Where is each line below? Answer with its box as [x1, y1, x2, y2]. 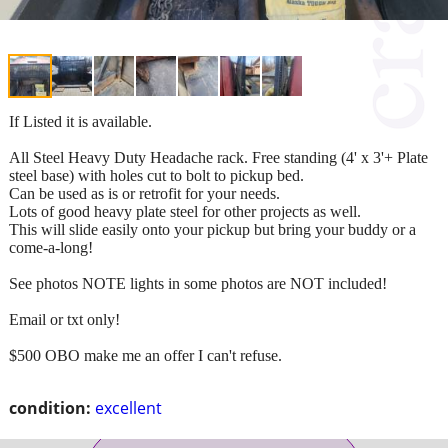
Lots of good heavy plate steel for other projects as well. [9, 202, 361, 220]
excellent [95, 396, 162, 419]
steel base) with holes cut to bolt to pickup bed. [9, 166, 304, 184]
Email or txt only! [9, 310, 120, 328]
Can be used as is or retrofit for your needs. [9, 184, 280, 202]
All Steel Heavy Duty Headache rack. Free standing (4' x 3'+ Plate [9, 148, 428, 166]
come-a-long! [9, 238, 93, 256]
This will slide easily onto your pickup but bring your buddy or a [9, 220, 416, 238]
